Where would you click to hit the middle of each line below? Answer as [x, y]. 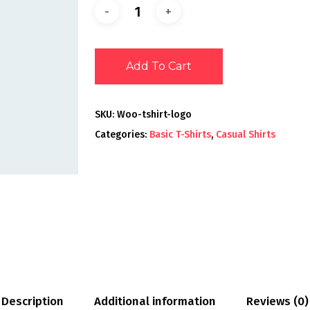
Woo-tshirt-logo [154, 114]
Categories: [122, 134]
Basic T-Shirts [180, 134]
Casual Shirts [245, 134]
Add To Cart [158, 66]
